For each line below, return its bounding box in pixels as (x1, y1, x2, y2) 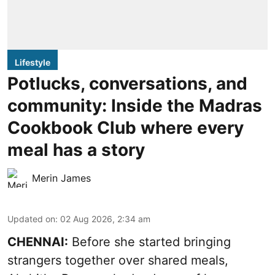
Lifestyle (15, 57, 50, 68)
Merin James (32, 172, 91, 185)
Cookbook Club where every (7, 117, 244, 139)
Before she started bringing (68, 234, 231, 250)
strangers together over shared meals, (7, 253, 228, 268)
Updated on (7, 214, 55, 225)
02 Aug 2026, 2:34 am (60, 214, 150, 225)
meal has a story (7, 139, 145, 161)
